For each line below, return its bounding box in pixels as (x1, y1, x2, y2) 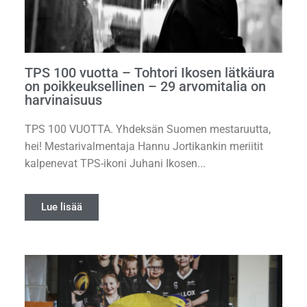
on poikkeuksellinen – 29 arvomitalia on (25, 78, 266, 95)
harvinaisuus (25, 92, 102, 109)
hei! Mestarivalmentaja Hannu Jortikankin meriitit (25, 139, 263, 153)
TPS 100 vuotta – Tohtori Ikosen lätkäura (25, 64, 275, 82)
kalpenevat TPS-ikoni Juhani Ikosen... (25, 156, 206, 170)
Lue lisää (41, 201, 82, 214)
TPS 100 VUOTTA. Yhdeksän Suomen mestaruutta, (25, 122, 271, 136)
